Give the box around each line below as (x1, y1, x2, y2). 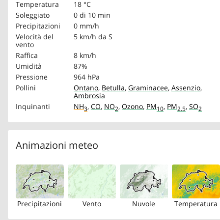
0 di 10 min (74, 10, 110, 20)
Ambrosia (74, 90, 105, 100)
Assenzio (171, 82, 200, 92)
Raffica (16, 50, 38, 60)
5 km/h (74, 31, 96, 41)
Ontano (74, 82, 98, 92)
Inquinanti (16, 101, 50, 111)
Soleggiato (16, 10, 50, 20)
